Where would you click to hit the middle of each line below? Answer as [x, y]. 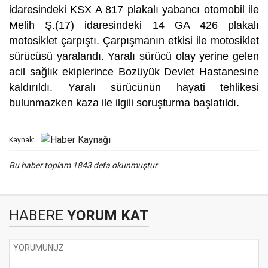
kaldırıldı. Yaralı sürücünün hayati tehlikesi [134, 87]
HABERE [36, 215]
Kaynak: [22, 140]
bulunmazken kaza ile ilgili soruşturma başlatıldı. [126, 103]
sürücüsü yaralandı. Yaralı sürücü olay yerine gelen [134, 56]
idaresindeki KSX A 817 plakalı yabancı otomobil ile [134, 10]
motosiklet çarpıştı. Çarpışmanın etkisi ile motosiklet [134, 41]
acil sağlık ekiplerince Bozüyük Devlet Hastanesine [134, 72]
